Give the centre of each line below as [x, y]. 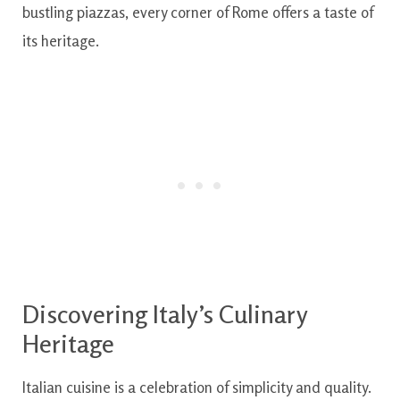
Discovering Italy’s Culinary [165, 314]
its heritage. [61, 40]
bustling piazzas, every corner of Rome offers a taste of [198, 12]
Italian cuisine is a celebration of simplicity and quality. [197, 387]
